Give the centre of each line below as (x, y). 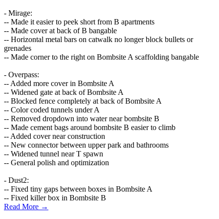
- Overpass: (22, 75)
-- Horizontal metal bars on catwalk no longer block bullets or (99, 40)
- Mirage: (18, 13)
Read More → (26, 207)
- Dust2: (16, 180)
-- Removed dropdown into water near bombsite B (82, 119)
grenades (18, 48)
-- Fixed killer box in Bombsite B (55, 198)
